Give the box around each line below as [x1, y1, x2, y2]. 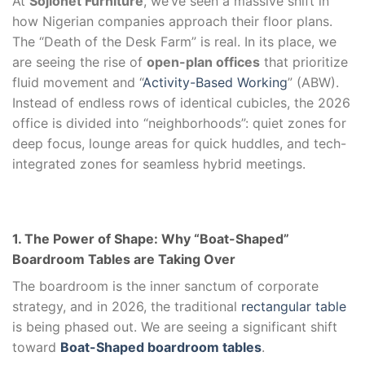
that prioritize [260, 54, 348, 71]
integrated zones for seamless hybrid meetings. [12, 156, 306, 173]
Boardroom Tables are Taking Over [12, 250, 235, 267]
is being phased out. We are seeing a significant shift [12, 318, 337, 335]
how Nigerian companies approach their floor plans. [12, 13, 332, 30]
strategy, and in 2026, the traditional [12, 297, 241, 314]
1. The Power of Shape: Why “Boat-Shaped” [12, 230, 289, 247]
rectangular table [241, 297, 346, 314]
